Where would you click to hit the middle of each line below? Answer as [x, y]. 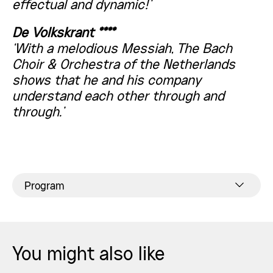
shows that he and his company [107, 81]
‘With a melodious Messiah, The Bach [122, 49]
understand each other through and [118, 97]
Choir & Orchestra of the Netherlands [124, 65]
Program [44, 186]
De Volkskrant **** [63, 34]
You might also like [88, 255]
